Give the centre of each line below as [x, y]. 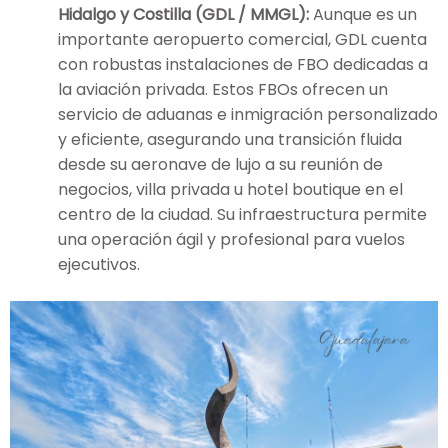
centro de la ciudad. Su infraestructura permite [242, 214]
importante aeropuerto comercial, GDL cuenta [242, 39]
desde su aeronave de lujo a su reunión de [220, 164]
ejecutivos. [99, 264]
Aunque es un [363, 14]
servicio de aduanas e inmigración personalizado [248, 114]
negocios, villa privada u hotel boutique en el [230, 189]
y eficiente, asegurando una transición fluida [230, 139]
